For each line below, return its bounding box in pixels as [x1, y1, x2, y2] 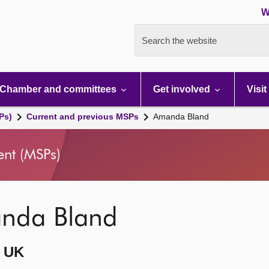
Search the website [142, 35, 217, 46]
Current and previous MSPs [26, 112, 139, 121]
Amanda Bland [153, 112, 209, 121]
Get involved [153, 84, 213, 94]
